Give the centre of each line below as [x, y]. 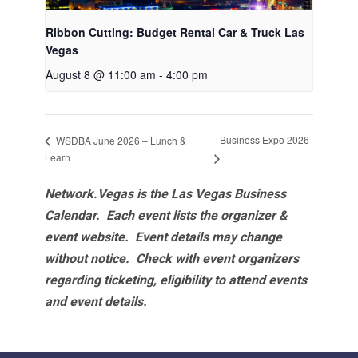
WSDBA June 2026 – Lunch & [119, 140]
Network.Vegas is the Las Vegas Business [165, 194]
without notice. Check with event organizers [171, 259]
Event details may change [208, 237]
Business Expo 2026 [265, 140]
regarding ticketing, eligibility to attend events [175, 280]
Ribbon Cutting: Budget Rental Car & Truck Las [175, 32]
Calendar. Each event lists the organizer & [167, 216]
